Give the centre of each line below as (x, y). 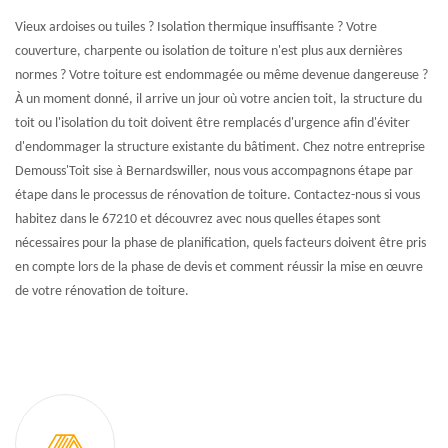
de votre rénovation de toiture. (102, 291)
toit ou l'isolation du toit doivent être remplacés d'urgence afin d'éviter (212, 123)
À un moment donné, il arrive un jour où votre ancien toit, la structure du (218, 99)
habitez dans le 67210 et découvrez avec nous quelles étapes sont (198, 219)
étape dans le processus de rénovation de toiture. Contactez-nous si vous (217, 195)
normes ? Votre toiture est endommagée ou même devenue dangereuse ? (221, 75)
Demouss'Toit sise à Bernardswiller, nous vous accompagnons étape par (214, 171)
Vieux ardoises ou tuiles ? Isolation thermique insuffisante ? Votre (196, 27)
